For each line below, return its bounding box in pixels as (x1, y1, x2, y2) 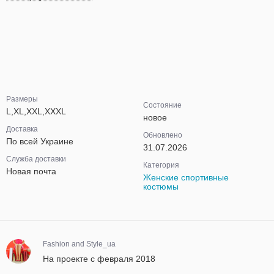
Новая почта (6, 166, 56, 176)
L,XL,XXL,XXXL (6, 106, 66, 116)
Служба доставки (6, 155, 66, 163)
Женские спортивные (143, 172, 229, 182)
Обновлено (143, 131, 182, 139)
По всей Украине (6, 136, 73, 146)
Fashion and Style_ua (43, 240, 116, 248)
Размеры (6, 95, 38, 103)
